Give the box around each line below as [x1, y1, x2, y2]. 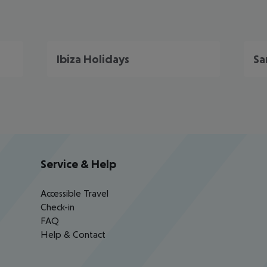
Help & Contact [41, 229, 105, 240]
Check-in [41, 201, 74, 212]
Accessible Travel [41, 188, 108, 198]
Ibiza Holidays [57, 52, 129, 66]
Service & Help [41, 157, 116, 170]
